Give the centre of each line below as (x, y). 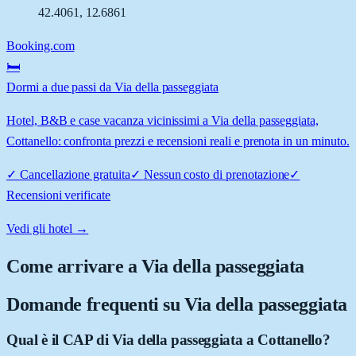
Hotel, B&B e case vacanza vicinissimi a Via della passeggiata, (163, 120)
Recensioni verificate (58, 195)
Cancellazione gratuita (75, 174)
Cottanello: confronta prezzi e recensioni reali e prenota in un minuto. (178, 141)
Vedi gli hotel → (48, 228)
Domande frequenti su (95, 304)
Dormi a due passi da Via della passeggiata (112, 87)
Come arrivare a (74, 266)
